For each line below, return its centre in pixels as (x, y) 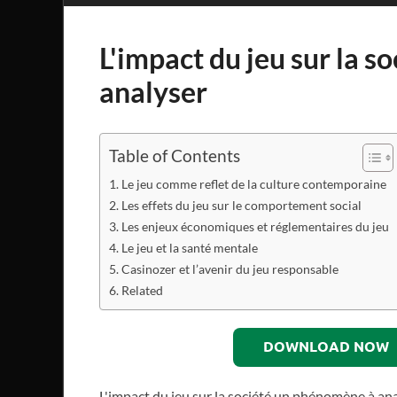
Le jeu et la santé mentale (189, 247)
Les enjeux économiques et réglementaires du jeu (255, 226)
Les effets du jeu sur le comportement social (241, 205)
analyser (153, 91)
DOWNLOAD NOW (326, 346)
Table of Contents (175, 156)
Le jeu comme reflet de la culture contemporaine (253, 183)
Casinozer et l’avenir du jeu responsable (230, 269)
